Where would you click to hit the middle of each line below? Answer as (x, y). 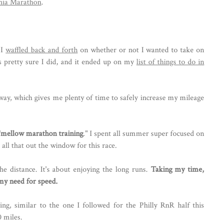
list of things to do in (170, 62)
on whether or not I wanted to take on (141, 50)
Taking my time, (177, 169)
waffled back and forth (42, 50)
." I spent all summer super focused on (144, 134)
